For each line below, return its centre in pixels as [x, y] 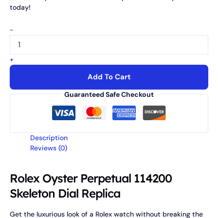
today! [20, 8]
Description [49, 137]
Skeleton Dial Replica [65, 193]
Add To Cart [109, 77]
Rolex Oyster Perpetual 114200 [91, 178]
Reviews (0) [49, 148]
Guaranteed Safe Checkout [109, 94]
